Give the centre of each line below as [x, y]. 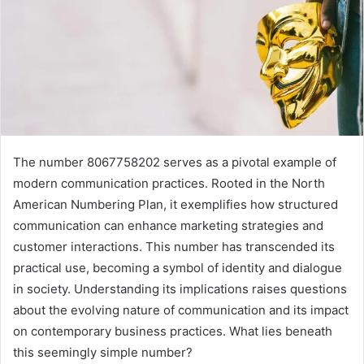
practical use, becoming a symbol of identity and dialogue [178, 268]
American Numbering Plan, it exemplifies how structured [175, 205]
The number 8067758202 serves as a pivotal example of [175, 162]
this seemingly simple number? [103, 353]
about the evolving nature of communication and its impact [181, 310]
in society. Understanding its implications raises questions [180, 289]
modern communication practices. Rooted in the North [169, 184]
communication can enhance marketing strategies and [168, 226]
